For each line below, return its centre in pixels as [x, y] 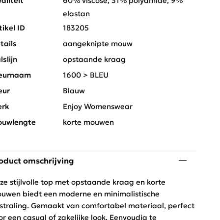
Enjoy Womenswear [98, 106]
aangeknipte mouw [98, 43]
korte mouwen [88, 122]
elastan [76, 14]
